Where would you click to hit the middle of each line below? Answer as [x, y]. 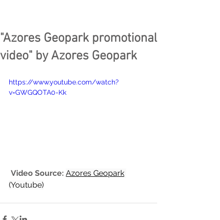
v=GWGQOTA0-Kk [38, 92]
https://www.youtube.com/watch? [64, 82]
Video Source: [37, 173]
